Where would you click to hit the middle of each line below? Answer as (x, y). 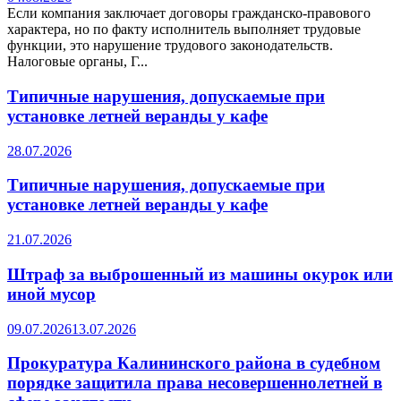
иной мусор (51, 294)
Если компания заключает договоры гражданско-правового (189, 13)
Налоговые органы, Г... (77, 62)
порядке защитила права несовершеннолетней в (195, 383)
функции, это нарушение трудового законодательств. (170, 46)
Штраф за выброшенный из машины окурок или (200, 274)
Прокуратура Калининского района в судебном (194, 363)
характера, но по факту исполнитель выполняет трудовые (184, 30)
